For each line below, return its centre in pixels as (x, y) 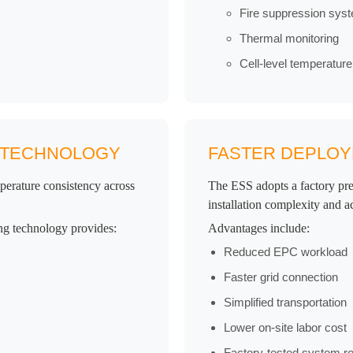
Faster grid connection (281, 277)
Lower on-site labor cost (285, 328)
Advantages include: (259, 229)
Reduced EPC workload (286, 252)
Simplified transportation (285, 303)
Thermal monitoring (289, 39)
